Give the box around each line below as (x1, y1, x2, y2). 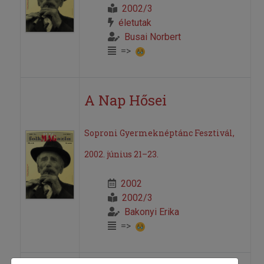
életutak (118, 17, 151, 29)
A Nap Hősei (84, 91, 167, 110)
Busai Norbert (124, 31, 181, 43)
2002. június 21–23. (84, 148, 159, 160)
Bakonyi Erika (124, 206, 179, 218)
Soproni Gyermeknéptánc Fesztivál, (84, 127, 235, 139)
